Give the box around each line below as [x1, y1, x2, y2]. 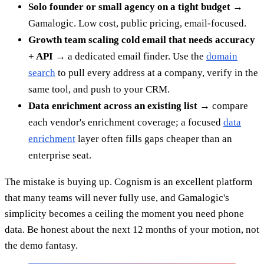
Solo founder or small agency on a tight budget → [28, 1, 243, 12]
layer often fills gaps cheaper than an [75, 133, 232, 144]
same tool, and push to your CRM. [28, 84, 170, 95]
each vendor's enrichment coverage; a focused [28, 117, 223, 128]
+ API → [28, 51, 65, 62]
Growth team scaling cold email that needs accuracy [28, 34, 255, 45]
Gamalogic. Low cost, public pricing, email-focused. [28, 18, 246, 29]
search [28, 67, 55, 78]
